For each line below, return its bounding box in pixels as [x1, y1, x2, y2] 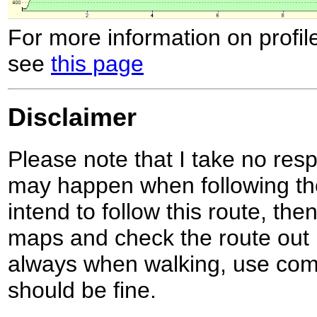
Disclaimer [8, 103, 137, 132]
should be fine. [8, 277, 156, 304]
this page [51, 50, 144, 76]
